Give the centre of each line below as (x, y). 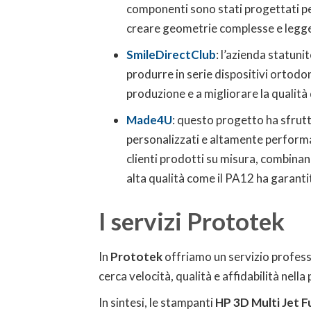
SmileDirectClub (171, 54)
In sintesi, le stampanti (157, 302)
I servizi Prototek (192, 221)
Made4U (149, 120)
